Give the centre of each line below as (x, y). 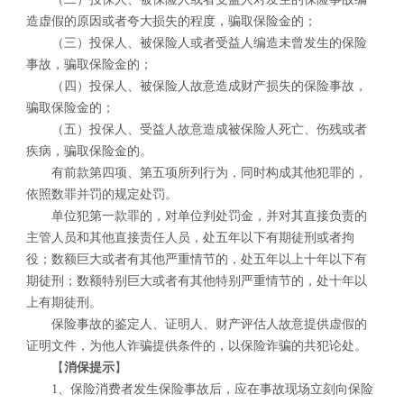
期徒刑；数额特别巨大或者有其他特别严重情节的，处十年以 (196, 281)
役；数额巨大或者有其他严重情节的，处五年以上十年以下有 (196, 260)
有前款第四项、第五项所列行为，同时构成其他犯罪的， (209, 173)
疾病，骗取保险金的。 (89, 151)
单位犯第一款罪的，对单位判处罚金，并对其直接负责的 (209, 216)
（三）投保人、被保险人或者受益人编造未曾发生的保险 (209, 43)
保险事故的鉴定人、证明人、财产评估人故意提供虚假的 (209, 325)
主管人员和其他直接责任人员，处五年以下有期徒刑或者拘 (190, 238)
